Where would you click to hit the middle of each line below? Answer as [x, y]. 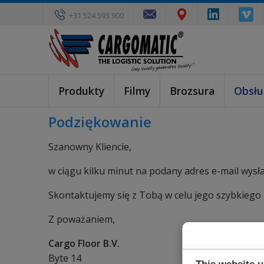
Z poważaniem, [82, 219]
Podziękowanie [100, 122]
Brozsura [192, 91]
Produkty [81, 91]
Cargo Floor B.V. [84, 243]
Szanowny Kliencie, [90, 147]
